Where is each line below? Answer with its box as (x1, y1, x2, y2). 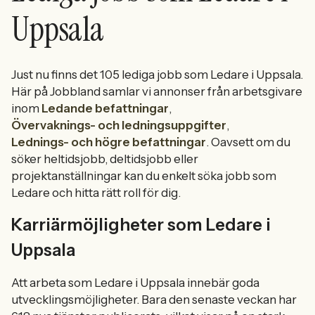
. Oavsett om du (206, 135, 290, 149)
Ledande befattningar (41, 101, 169, 115)
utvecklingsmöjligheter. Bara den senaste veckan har (11, 292, 297, 307)
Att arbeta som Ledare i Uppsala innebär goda (11, 276, 259, 290)
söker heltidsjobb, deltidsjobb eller (11, 152, 198, 166)
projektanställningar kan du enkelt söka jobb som (11, 169, 276, 183)
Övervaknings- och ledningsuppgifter (11, 118, 226, 132)
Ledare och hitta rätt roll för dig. (11, 186, 181, 200)
